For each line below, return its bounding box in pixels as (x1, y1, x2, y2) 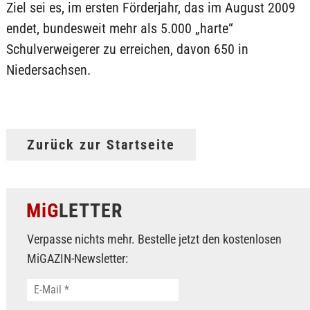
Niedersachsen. (6, 62, 91, 78)
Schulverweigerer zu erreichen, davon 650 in (6, 41, 248, 57)
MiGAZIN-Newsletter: (26, 251, 128, 266)
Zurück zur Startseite (26, 136, 175, 153)
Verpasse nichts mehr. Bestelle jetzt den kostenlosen (26, 232, 282, 246)
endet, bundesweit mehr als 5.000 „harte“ (6, 20, 233, 37)
